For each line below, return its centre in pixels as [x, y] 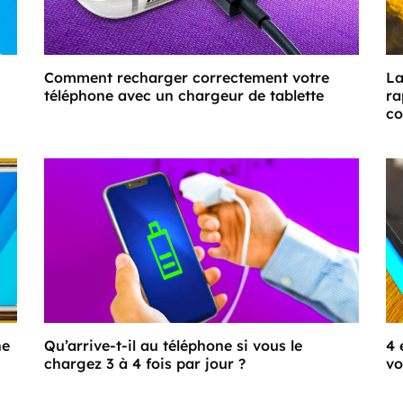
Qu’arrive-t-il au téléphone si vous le [173, 346]
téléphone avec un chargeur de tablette [184, 95]
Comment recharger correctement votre [187, 77]
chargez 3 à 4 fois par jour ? [145, 364]
